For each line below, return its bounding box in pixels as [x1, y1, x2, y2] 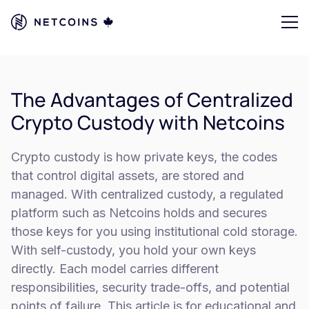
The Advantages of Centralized [11, 86, 293, 112]
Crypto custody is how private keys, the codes [11, 150, 277, 164]
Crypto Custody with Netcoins [11, 109, 285, 135]
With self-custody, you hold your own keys [11, 243, 256, 257]
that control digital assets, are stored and [11, 168, 244, 183]
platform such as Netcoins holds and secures [11, 206, 267, 220]
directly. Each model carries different [11, 261, 219, 276]
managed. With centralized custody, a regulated [11, 187, 283, 201]
